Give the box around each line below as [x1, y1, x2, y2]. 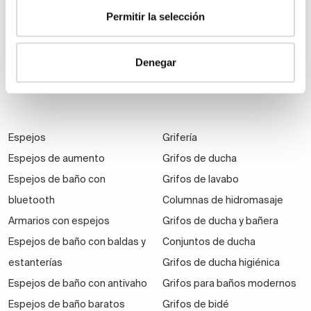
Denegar [135, 56, 176, 68]
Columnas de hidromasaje [162, 194, 283, 206]
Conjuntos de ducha [162, 236, 255, 248]
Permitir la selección [106, 10, 205, 23]
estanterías [8, 257, 62, 269]
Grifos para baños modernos [162, 278, 296, 289]
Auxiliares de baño [8, 83, 92, 95]
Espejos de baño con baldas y [8, 236, 146, 248]
